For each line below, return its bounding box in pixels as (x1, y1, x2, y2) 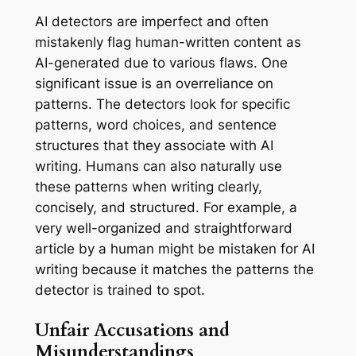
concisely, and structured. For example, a (34, 199, 297, 216)
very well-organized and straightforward (34, 220, 292, 237)
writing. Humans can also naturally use (34, 158, 282, 175)
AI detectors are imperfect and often (34, 14, 269, 30)
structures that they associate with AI (34, 137, 273, 154)
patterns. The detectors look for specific (34, 96, 290, 113)
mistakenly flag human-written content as (34, 34, 301, 51)
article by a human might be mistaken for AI (34, 241, 315, 257)
